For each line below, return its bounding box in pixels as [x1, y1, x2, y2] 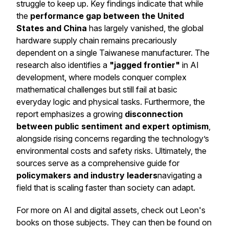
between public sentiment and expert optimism [16, 121, 209, 131]
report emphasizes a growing [16, 109, 125, 119]
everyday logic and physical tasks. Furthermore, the [16, 97, 205, 107]
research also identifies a [16, 60, 109, 70]
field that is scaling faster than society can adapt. [16, 182, 195, 193]
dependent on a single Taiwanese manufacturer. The [16, 48, 210, 58]
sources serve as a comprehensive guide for [16, 158, 179, 168]
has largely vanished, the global [87, 23, 203, 33]
